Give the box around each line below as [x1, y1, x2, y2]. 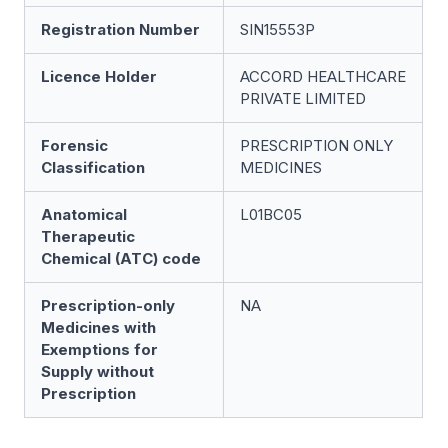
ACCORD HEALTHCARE [240, 67, 406, 86]
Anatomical [41, 205, 127, 224]
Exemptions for [41, 340, 158, 359]
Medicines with [41, 318, 156, 337]
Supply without [41, 362, 154, 381]
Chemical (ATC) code [41, 249, 201, 268]
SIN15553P [240, 20, 315, 39]
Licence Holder [41, 67, 157, 86]
